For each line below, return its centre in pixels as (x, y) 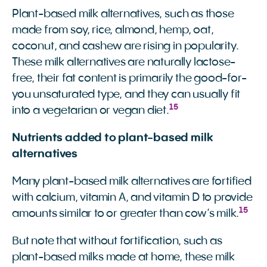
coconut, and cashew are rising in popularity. (125, 46)
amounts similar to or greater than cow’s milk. (126, 214)
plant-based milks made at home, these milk (124, 257)
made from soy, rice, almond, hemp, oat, (113, 30)
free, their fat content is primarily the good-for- (129, 78)
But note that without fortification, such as (117, 241)
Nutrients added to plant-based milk (112, 138)
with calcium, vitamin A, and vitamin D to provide (132, 198)
